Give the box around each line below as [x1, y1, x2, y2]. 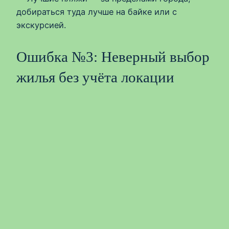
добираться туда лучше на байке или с [16, 6, 177, 17]
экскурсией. [16, 19, 66, 30]
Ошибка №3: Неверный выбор [16, 48, 210, 65]
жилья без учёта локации [16, 68, 174, 85]
